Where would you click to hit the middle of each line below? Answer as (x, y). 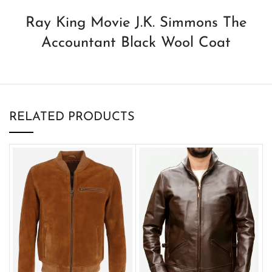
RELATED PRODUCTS (72, 117)
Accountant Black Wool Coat (136, 43)
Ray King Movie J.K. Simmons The (136, 23)
